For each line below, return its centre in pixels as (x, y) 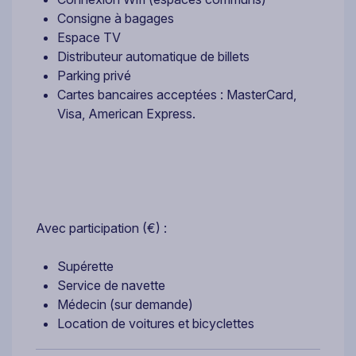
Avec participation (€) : (101, 228)
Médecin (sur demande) (125, 305)
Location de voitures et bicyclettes (156, 324)
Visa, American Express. (126, 114)
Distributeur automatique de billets (153, 57)
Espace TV (89, 38)
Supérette (85, 267)
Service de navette (111, 286)
